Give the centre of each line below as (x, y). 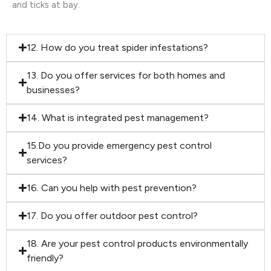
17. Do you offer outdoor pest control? (113, 215)
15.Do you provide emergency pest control (119, 145)
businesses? (54, 90)
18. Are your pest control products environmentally (138, 243)
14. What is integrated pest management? (118, 117)
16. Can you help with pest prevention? (112, 188)
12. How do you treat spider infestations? (118, 47)
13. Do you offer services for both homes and (126, 75)
